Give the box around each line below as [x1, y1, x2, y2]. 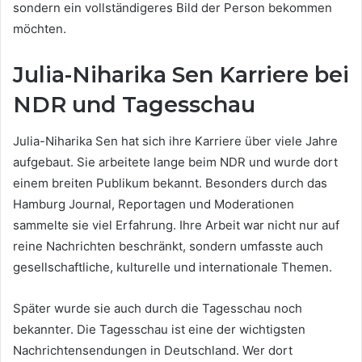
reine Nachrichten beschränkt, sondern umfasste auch [13, 238, 323, 254]
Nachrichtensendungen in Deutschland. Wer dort [13, 342, 293, 358]
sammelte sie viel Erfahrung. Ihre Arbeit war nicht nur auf [13, 217, 339, 233]
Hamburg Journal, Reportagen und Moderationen [13, 196, 294, 212]
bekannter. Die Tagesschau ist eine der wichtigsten [13, 321, 305, 337]
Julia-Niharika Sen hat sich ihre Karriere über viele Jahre [13, 133, 338, 149]
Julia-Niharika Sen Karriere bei [13, 61, 349, 89]
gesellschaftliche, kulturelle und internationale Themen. [13, 259, 332, 275]
